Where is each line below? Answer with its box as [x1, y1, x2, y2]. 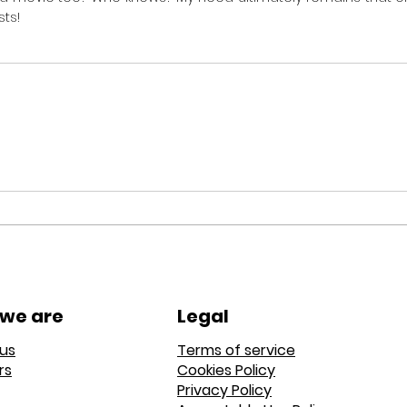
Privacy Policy [177, 379, 272, 401]
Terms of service [177, 339, 295, 361]
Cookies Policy [177, 359, 275, 381]
